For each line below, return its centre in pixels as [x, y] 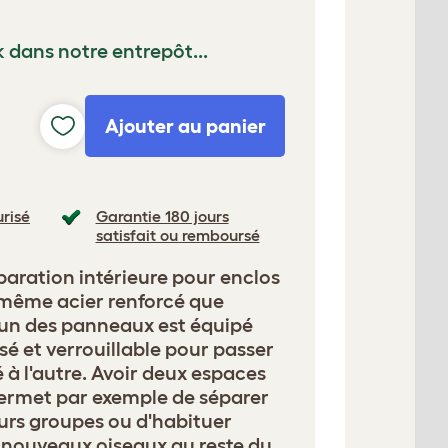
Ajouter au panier [185, 126]
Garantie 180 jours [162, 216]
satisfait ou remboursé [177, 235]
